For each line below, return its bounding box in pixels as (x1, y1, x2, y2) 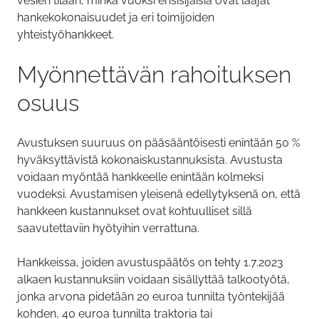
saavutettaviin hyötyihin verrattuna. (17, 221, 199, 236)
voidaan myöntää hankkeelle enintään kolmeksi (17, 170, 263, 184)
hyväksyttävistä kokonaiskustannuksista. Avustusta (17, 153, 283, 167)
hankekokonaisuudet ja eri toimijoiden (17, 11, 214, 25)
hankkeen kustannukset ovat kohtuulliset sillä (17, 204, 252, 219)
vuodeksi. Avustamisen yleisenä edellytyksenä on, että (17, 187, 300, 202)
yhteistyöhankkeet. (17, 28, 114, 42)
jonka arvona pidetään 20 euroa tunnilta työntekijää (17, 290, 285, 304)
